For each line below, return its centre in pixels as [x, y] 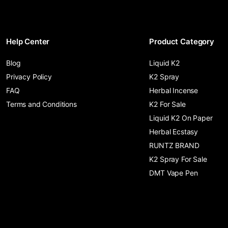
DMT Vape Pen [174, 173]
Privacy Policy [29, 77]
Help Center [28, 41]
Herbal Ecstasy [174, 132]
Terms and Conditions [41, 104]
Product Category [182, 41]
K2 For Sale [167, 104]
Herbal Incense [174, 90]
